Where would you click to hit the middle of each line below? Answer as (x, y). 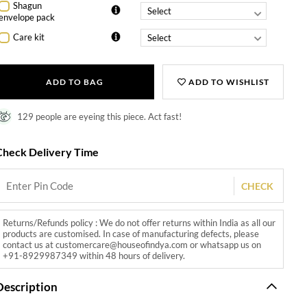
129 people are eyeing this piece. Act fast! (100, 116)
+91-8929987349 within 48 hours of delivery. (94, 255)
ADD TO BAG (74, 82)
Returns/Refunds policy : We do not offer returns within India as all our (139, 222)
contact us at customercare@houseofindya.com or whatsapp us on (132, 244)
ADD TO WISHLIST (228, 82)
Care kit (29, 37)
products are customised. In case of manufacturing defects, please (131, 233)
